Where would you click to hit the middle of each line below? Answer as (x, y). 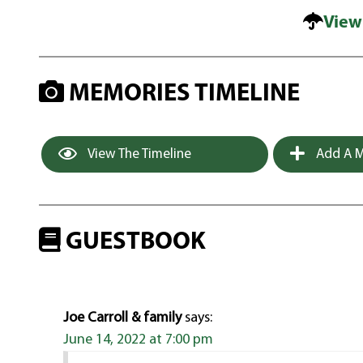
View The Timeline (139, 155)
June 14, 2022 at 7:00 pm (139, 340)
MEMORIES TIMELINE (182, 94)
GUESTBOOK (134, 243)
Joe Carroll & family (123, 318)
